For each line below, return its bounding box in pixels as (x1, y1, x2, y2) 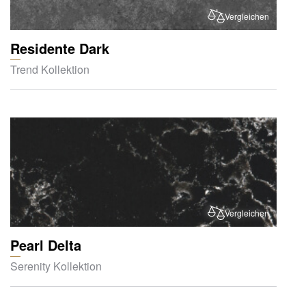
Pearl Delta (10, 234, 81, 255)
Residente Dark (10, 38, 109, 58)
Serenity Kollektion (10, 258, 102, 274)
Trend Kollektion (10, 61, 89, 77)
